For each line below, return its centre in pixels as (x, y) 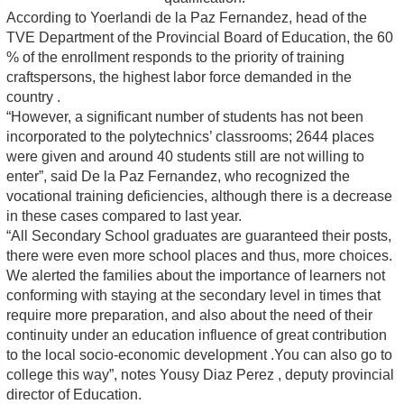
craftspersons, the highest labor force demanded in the (179, 78)
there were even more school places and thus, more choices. (200, 256)
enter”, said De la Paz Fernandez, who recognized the (179, 177)
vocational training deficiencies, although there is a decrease (200, 197)
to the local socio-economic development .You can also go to (200, 355)
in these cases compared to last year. (124, 216)
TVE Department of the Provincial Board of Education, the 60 (200, 38)
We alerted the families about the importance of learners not (196, 276)
